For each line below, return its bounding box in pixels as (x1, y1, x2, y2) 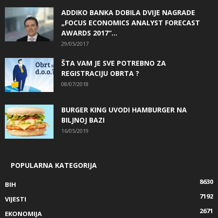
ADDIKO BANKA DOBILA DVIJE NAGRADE (61, 7, 195, 17)
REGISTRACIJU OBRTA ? (61, 68, 139, 78)
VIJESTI (5, 194, 26, 203)
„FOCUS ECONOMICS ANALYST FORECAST (61, 18, 200, 27)
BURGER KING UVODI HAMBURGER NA (61, 105, 187, 114)
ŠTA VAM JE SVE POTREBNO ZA (61, 58, 166, 68)
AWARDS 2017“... (61, 28, 117, 37)
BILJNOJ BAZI (61, 115, 105, 125)
